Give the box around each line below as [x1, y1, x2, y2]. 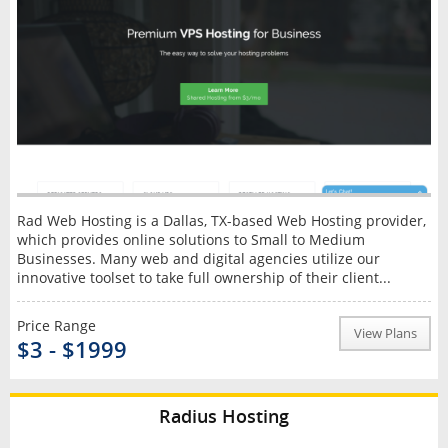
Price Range [16, 315, 96, 335]
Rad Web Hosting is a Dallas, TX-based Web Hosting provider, [16, 210, 426, 230]
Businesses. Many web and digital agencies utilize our [16, 248, 380, 268]
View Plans [353, 324, 417, 342]
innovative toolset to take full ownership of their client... [16, 267, 391, 287]
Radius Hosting [159, 403, 289, 428]
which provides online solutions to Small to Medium [16, 229, 365, 249]
